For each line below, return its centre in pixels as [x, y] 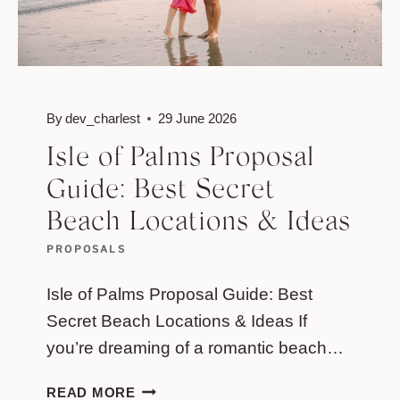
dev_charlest [103, 119]
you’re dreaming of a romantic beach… [195, 347]
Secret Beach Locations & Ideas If [177, 321]
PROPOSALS [86, 250]
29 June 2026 [198, 119]
